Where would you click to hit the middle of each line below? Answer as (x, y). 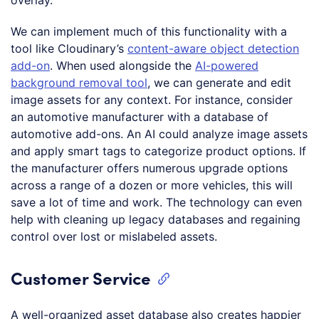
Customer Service (81, 277)
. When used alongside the (122, 65)
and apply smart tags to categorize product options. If (158, 151)
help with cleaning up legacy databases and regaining (156, 219)
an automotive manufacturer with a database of (140, 116)
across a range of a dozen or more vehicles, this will (152, 185)
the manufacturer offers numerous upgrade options (149, 168)
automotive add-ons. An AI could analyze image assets (159, 134)
